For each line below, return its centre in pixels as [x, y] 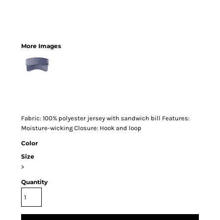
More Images [41, 46]
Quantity [34, 182]
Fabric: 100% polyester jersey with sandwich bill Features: [105, 118]
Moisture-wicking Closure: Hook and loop [81, 128]
